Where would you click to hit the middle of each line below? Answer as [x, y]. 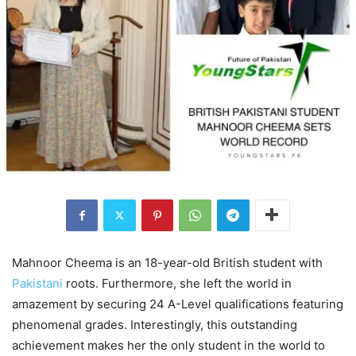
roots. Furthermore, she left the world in [179, 283]
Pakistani [39, 283]
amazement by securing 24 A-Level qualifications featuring [178, 304]
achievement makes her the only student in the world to [168, 345]
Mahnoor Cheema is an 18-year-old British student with [167, 262]
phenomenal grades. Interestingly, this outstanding [155, 324]
